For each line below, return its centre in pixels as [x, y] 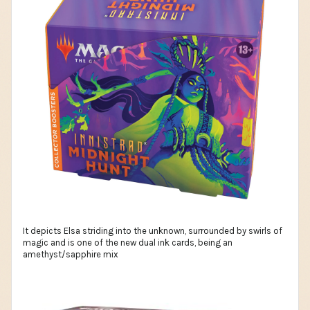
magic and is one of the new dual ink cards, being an [128, 242]
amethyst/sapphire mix [71, 254]
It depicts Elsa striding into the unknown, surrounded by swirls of [153, 230]
